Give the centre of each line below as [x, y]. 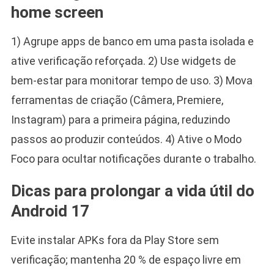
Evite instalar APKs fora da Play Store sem [115, 240]
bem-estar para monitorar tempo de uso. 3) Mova [131, 81]
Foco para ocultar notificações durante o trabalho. [133, 159]
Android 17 [50, 211]
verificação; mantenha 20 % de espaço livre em [126, 260]
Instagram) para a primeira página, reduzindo [120, 120]
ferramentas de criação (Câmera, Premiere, [117, 100]
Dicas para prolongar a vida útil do [132, 191]
